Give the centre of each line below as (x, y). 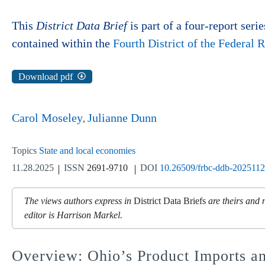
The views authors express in (79, 201)
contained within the (62, 43)
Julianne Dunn (122, 118)
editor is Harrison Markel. (73, 215)
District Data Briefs (170, 201)
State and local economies (87, 151)
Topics (25, 151)
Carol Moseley (47, 118)
